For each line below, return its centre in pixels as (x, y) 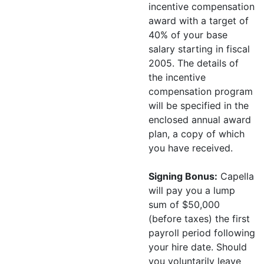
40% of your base (188, 35)
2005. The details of (194, 63)
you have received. (191, 148)
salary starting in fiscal (199, 49)
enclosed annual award (200, 120)
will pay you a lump (192, 190)
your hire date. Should (198, 247)
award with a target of (199, 21)
